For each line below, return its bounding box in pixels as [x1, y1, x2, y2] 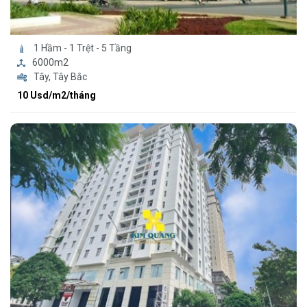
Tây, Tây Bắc [33, 71, 87, 82]
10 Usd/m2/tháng [17, 89, 96, 101]
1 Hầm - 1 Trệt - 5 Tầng [33, 42, 132, 53]
